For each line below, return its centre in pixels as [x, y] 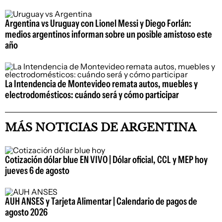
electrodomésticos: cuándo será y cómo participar [92, 94]
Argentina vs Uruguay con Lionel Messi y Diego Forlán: [98, 23]
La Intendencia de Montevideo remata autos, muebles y [101, 83]
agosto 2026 [26, 212]
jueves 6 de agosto [37, 170]
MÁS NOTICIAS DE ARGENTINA [101, 127]
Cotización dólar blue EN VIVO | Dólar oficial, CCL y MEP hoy [106, 159]
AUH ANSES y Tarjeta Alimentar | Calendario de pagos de [101, 201]
